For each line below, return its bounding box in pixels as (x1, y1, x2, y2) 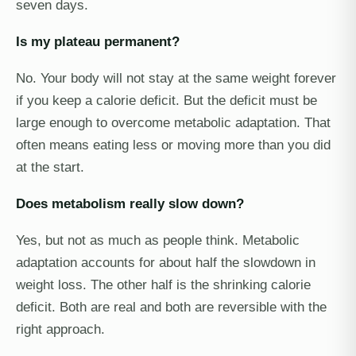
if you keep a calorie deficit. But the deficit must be (16, 93, 317, 107)
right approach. (16, 322, 105, 336)
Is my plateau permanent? (16, 34, 180, 48)
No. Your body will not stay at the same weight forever (16, 71, 336, 85)
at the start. (16, 160, 84, 174)
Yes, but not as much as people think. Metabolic (16, 233, 300, 247)
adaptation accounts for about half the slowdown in (16, 255, 315, 269)
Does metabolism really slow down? (16, 196, 244, 211)
